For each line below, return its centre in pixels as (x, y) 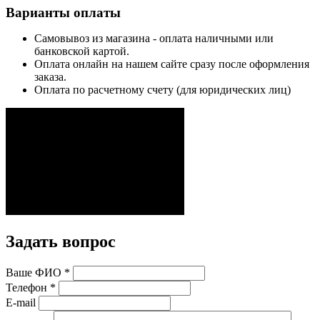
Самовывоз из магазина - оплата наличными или (154, 39)
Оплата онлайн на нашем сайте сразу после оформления (172, 64)
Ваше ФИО (34, 273)
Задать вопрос (61, 242)
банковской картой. (82, 51)
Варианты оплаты (63, 13)
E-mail (21, 303)
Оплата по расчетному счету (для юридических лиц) (162, 90)
